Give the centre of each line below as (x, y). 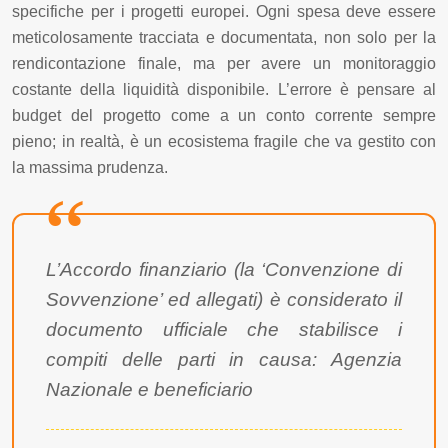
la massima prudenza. (90, 167)
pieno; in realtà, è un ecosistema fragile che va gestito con (224, 141)
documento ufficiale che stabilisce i (224, 329)
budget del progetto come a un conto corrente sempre (224, 115)
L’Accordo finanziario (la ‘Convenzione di (224, 269)
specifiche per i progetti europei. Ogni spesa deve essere (224, 11)
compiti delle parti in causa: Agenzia (224, 359)
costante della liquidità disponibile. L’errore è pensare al (224, 89)
